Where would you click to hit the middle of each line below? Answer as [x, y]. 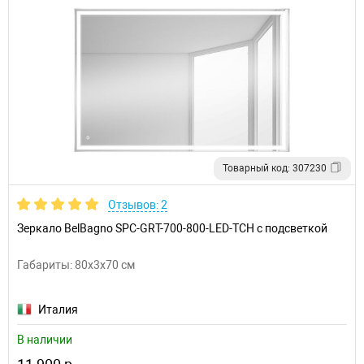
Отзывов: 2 [138, 205]
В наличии [45, 340]
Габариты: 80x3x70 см [76, 265]
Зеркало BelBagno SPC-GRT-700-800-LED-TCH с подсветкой [172, 228]
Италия [58, 310]
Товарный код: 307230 [275, 168]
